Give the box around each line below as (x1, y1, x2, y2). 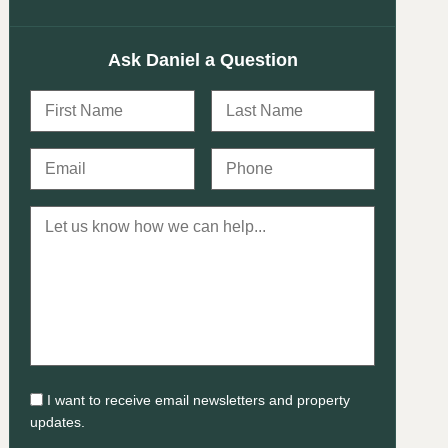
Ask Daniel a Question (107, 49, 298, 70)
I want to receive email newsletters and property (47, 391, 351, 408)
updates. (30, 413, 86, 430)
